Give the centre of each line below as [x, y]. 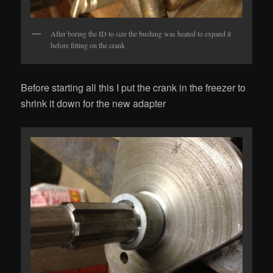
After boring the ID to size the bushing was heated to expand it [141, 33]
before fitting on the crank [88, 45]
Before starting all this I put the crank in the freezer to [133, 87]
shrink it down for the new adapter [94, 103]
